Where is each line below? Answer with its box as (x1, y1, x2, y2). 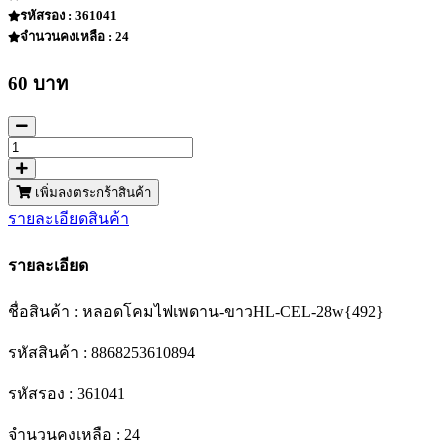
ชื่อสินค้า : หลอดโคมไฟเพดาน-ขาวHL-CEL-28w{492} (8, 303, 384, 320)
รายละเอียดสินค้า (8, 210, 129, 228)
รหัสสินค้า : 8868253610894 (8, 344, 195, 361)
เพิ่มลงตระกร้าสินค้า (31, 185, 151, 201)
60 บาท (8, 72, 68, 94)
